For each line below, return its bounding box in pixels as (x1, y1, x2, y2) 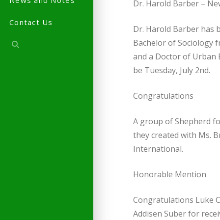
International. (133, 143, 183, 155)
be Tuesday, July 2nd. (133, 65, 210, 76)
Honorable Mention (133, 169, 206, 180)
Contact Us (9, 17, 53, 27)
